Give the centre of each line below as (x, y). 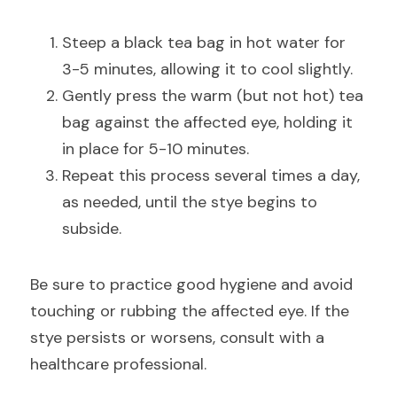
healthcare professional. (118, 364)
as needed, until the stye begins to (190, 202)
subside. (92, 229)
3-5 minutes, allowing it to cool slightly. (207, 69)
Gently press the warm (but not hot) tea (213, 96)
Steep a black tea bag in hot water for (204, 43)
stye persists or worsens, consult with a (177, 338)
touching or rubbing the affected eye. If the (190, 311)
